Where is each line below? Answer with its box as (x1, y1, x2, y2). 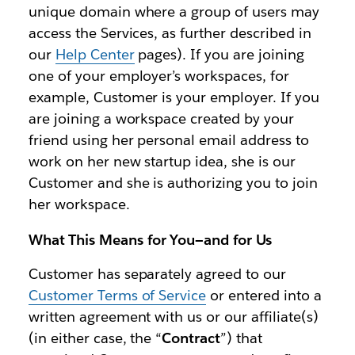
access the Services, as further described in (28, 23, 311, 42)
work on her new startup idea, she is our (28, 151, 296, 170)
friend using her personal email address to (28, 130, 309, 149)
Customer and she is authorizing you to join (28, 173, 318, 192)
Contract (162, 328, 221, 347)
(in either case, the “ (28, 328, 162, 347)
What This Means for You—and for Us (28, 230, 273, 249)
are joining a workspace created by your (28, 109, 294, 128)
